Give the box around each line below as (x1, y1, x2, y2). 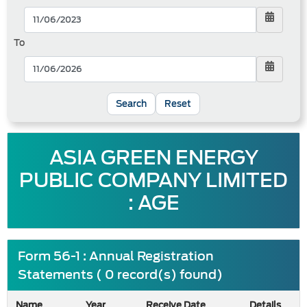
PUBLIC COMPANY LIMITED (19, 164, 288, 197)
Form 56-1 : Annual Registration (18, 245, 214, 267)
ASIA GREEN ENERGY (49, 141, 258, 174)
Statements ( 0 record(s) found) (18, 264, 223, 285)
